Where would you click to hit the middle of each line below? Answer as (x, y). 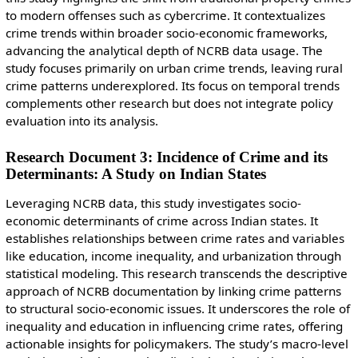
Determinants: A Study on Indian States (135, 174)
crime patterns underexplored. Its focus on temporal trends (172, 86)
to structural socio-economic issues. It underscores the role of (177, 309)
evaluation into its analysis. (82, 121)
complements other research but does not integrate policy (169, 103)
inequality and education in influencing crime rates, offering (174, 326)
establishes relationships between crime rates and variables (175, 239)
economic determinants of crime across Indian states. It (161, 221)
